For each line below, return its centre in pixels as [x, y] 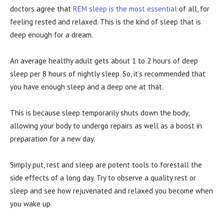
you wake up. [31, 203]
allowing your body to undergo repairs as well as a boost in [106, 125]
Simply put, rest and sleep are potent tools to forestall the [106, 164]
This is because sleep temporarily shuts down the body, [99, 112]
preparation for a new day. [53, 138]
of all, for [193, 8]
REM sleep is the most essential [125, 8]
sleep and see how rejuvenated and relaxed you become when [111, 190]
